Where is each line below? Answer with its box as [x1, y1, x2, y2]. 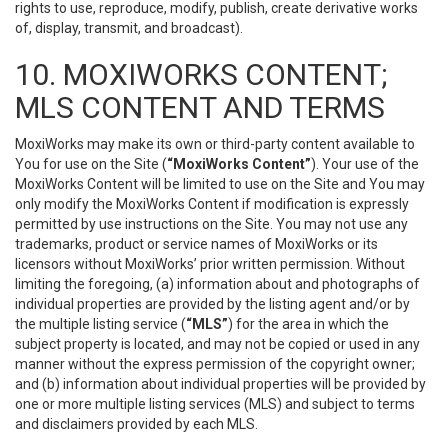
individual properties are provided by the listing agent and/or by [15, 296, 410, 312]
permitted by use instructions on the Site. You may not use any [15, 216, 408, 232]
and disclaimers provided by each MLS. [15, 416, 258, 432]
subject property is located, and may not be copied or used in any [15, 336, 420, 352]
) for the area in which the [228, 316, 389, 332]
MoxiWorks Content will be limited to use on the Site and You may [15, 176, 425, 192]
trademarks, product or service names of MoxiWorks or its [15, 236, 378, 252]
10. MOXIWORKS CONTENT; [15, 57, 387, 92]
